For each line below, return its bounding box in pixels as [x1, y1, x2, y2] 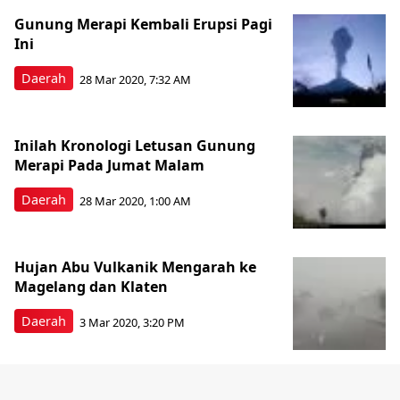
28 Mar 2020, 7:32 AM [79, 71, 191, 87]
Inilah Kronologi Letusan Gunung [14, 136, 255, 155]
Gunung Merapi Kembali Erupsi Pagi [14, 14, 272, 34]
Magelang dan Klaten [14, 277, 168, 296]
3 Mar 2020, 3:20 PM [79, 313, 185, 330]
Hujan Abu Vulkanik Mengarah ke [14, 257, 256, 277]
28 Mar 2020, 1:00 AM [79, 192, 191, 209]
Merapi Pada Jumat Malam [14, 155, 204, 175]
